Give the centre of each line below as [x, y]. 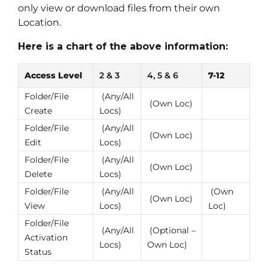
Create [38, 110]
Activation [46, 237]
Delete [38, 174]
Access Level [53, 75]
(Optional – [171, 230]
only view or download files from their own [119, 8]
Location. [39, 22]
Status [38, 252]
